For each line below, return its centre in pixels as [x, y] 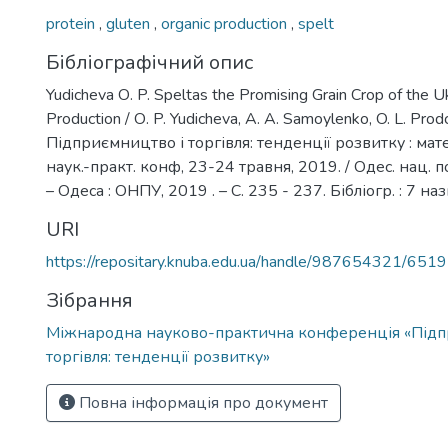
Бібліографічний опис [149, 62]
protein [72, 24]
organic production [226, 24]
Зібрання [89, 300]
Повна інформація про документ [201, 403]
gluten [130, 24]
